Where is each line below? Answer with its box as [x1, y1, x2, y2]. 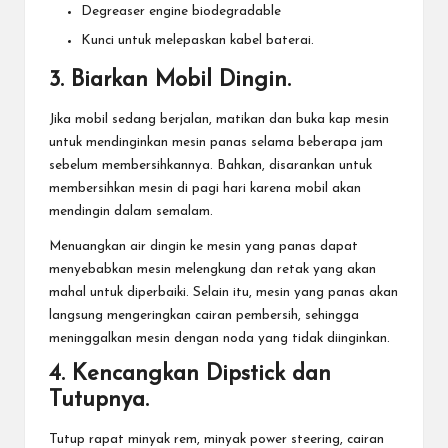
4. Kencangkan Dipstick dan [49, 362, 331, 386]
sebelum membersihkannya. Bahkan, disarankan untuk [49, 158, 372, 172]
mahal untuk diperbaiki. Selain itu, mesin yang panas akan [49, 285, 398, 299]
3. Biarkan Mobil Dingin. [49, 68, 291, 92]
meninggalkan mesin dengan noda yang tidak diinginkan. [49, 331, 390, 345]
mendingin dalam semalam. [49, 204, 213, 218]
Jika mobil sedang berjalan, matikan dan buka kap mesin [49, 112, 389, 126]
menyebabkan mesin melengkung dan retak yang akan [49, 262, 376, 276]
